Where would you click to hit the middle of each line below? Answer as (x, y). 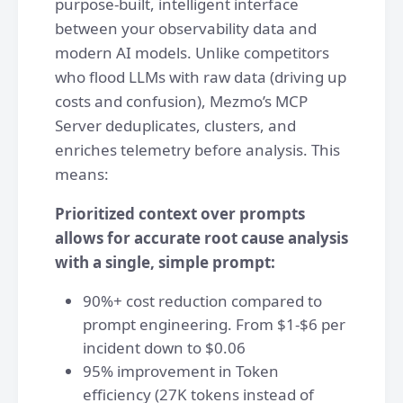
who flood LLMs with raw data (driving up (201, 77)
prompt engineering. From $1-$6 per (214, 324)
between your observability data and (186, 28)
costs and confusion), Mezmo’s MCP (181, 101)
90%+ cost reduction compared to (202, 301)
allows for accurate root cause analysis (201, 238)
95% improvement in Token (181, 371)
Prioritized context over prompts (180, 214)
